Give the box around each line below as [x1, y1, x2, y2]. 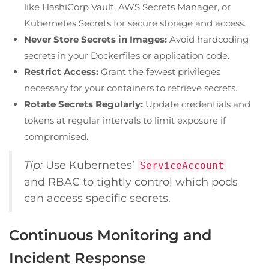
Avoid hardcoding [167, 33, 249, 45]
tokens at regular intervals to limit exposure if [24, 114, 226, 126]
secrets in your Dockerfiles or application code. [24, 49, 229, 61]
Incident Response [9, 249, 146, 267]
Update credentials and [143, 98, 250, 110]
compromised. [24, 130, 88, 142]
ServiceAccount [140, 159, 224, 171]
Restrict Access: [24, 65, 98, 77]
